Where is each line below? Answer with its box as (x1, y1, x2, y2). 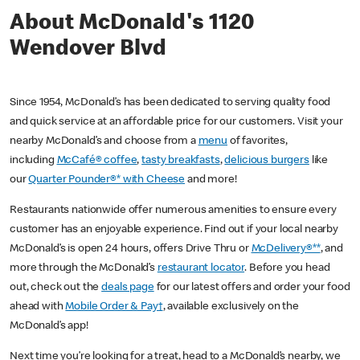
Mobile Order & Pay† (65, 301, 163, 313)
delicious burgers (224, 155, 309, 167)
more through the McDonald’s (10, 263, 157, 275)
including (10, 155, 57, 167)
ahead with (10, 301, 66, 313)
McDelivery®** (251, 243, 321, 256)
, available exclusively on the (162, 301, 300, 313)
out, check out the (10, 282, 102, 294)
